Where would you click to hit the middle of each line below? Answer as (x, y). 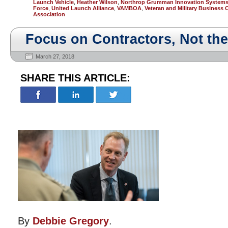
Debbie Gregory (71, 221)
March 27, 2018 (55, 56)
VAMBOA (129, 8)
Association (49, 14)
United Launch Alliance (83, 8)
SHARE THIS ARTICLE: (75, 78)
